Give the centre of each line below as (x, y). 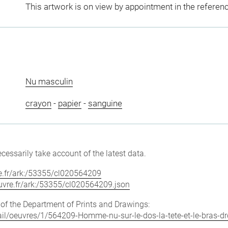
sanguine (105, 103)
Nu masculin (49, 81)
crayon (38, 103)
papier (69, 103)
